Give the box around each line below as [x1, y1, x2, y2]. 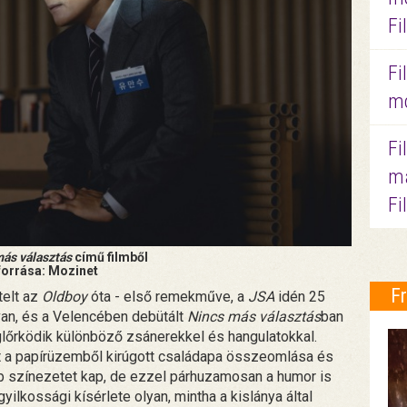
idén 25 [274, 287, 325, 305]
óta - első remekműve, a [87, 287, 248, 305]
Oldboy [42, 287, 87, 305]
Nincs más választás [187, 307, 321, 325]
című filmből [71, 249, 148, 264]
